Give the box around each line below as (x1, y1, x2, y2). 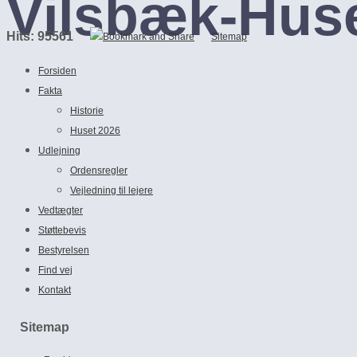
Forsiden (38, 65, 76, 76)
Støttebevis (38, 225, 86, 236)
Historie (70, 105, 104, 116)
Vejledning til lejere (70, 185, 153, 196)
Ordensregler (70, 165, 127, 176)
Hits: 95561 (6, 29, 73, 43)
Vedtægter (38, 205, 83, 216)
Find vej (38, 265, 73, 276)
